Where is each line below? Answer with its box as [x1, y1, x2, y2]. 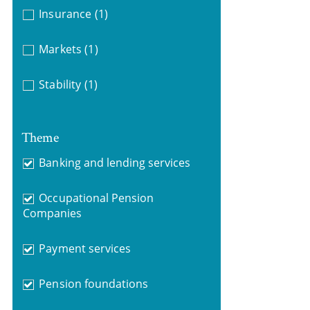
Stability [39, 77, 81, 92]
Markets [39, 42, 82, 57]
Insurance [39, 6, 91, 21]
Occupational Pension [39, 190, 154, 206]
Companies [22, 205, 82, 221]
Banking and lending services [39, 154, 191, 170]
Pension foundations [39, 275, 149, 291]
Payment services [39, 240, 131, 256]
